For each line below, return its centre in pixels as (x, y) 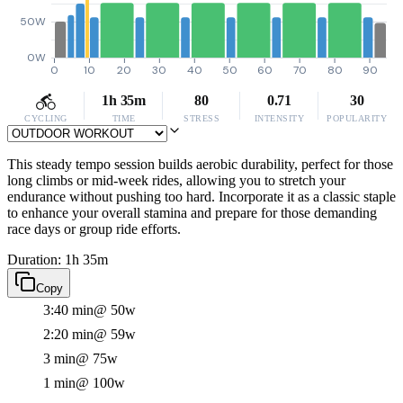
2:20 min (68, 334)
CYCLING (46, 118)
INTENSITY (279, 118)
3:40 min (68, 310)
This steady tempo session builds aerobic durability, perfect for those (200, 164)
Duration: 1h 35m (58, 260)
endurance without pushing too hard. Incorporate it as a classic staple (201, 197)
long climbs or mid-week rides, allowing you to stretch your (176, 180)
